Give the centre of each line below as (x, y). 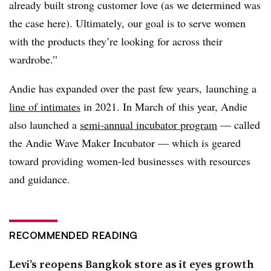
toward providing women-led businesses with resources (130, 161)
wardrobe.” (33, 59)
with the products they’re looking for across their (116, 41)
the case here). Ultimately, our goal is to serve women (127, 23)
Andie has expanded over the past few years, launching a (133, 88)
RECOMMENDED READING (73, 235)
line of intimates (45, 106)
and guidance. (40, 179)
